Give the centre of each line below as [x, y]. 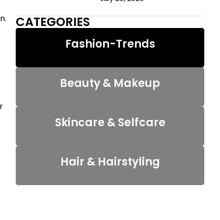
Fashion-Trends [110, 44]
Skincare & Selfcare [110, 122]
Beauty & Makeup [110, 83]
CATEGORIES [53, 22]
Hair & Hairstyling [110, 162]
